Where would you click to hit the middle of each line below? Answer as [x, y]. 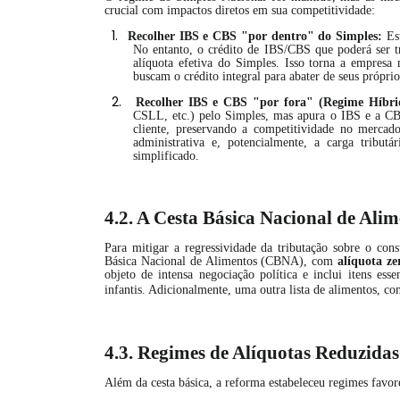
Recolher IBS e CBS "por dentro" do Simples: [255, 36]
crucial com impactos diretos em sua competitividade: [240, 10]
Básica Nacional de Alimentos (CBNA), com [221, 261]
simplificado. [166, 156]
